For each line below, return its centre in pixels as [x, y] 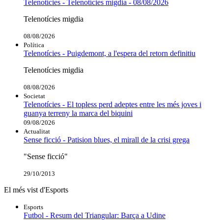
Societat [34, 96]
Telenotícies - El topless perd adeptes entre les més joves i [112, 104]
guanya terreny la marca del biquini [78, 113]
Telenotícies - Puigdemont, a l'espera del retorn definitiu [110, 53]
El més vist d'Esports [36, 190]
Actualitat [37, 131]
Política [34, 45]
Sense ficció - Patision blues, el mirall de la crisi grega [107, 139]
